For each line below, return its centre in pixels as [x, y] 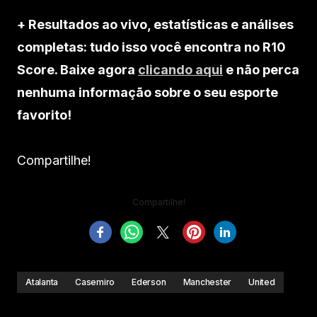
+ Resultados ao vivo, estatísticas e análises [155, 25]
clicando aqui [180, 70]
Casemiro [95, 282]
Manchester [207, 282]
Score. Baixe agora [77, 70]
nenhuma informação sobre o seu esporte [148, 93]
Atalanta [42, 282]
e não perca [261, 70]
